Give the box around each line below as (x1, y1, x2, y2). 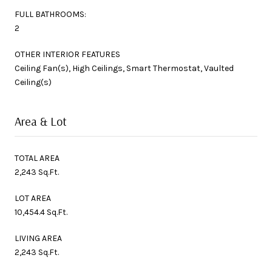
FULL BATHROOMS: (15, 8, 86, 19)
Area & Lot (15, 113, 67, 129)
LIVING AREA (15, 233, 62, 243)
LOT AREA (15, 192, 51, 203)
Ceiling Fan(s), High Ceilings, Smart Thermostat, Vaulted (15, 63, 234, 73)
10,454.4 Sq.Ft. (15, 206, 67, 217)
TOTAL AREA (15, 152, 59, 163)
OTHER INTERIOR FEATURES (15, 49, 120, 59)
